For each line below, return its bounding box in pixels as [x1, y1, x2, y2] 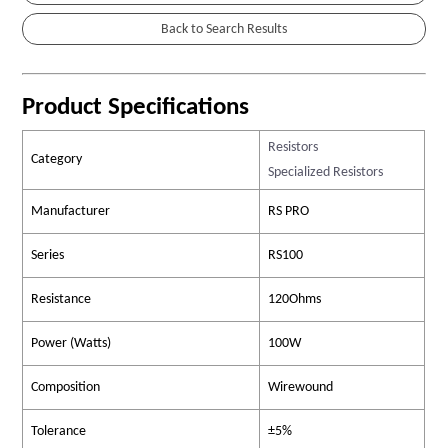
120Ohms [268, 292, 322, 308]
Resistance [31, 292, 92, 308]
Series [31, 248, 65, 264]
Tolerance [31, 424, 87, 440]
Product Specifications [22, 95, 250, 121]
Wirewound [268, 380, 334, 396]
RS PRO [268, 204, 310, 220]
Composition [31, 380, 101, 396]
